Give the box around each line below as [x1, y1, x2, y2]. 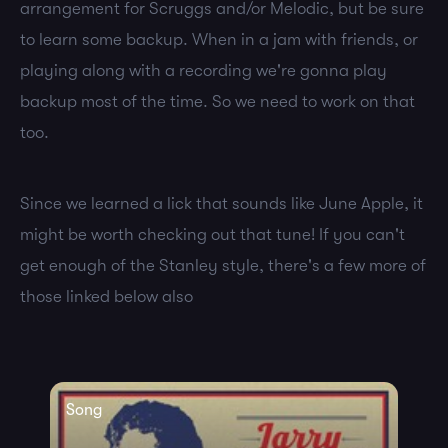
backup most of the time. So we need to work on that [20, 92, 415, 111]
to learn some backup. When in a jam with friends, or [20, 30, 418, 49]
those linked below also [20, 287, 193, 306]
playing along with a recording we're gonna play [20, 61, 387, 80]
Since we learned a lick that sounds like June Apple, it [20, 194, 423, 213]
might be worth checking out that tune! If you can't [20, 225, 405, 244]
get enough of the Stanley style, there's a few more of [20, 256, 426, 275]
